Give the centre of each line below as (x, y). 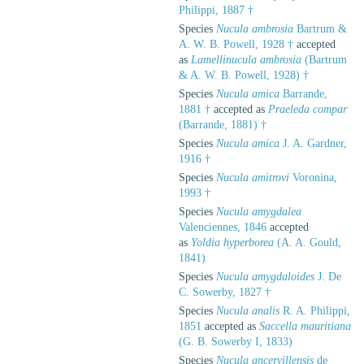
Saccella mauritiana (305, 326)
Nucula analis (248, 310)
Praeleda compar (308, 109)
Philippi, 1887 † (216, 10)
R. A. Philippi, (315, 310)
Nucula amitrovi (253, 177)
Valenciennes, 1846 (223, 227)
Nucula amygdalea (259, 211)
